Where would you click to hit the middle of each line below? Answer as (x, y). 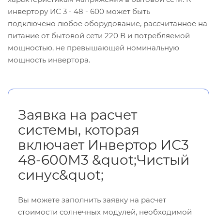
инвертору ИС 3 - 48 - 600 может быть (79, 12)
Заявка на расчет (77, 115)
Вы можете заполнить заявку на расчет (92, 200)
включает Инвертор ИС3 (103, 145)
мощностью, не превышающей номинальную (93, 48)
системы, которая (79, 130)
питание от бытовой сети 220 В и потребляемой (99, 36)
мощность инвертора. (49, 60)
